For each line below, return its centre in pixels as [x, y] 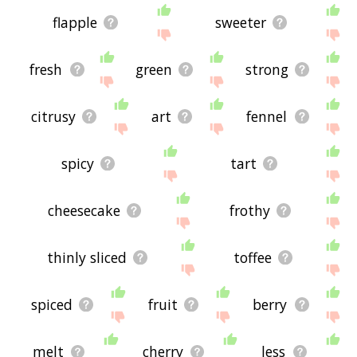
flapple [75, 23]
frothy [250, 211]
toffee [252, 258]
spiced [51, 305]
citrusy [53, 117]
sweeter [240, 23]
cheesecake [84, 211]
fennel [267, 117]
